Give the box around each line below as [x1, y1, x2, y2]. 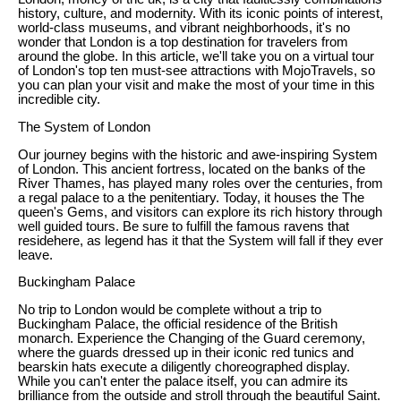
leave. [18, 247, 53, 262]
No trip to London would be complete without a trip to [18, 302, 321, 317]
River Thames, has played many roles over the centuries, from [18, 175, 383, 191]
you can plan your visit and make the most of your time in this [18, 78, 375, 93]
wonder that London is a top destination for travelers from [18, 35, 348, 50]
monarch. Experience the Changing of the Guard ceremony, [18, 330, 365, 346]
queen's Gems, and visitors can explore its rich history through [18, 204, 382, 219]
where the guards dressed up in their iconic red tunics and [18, 345, 354, 360]
